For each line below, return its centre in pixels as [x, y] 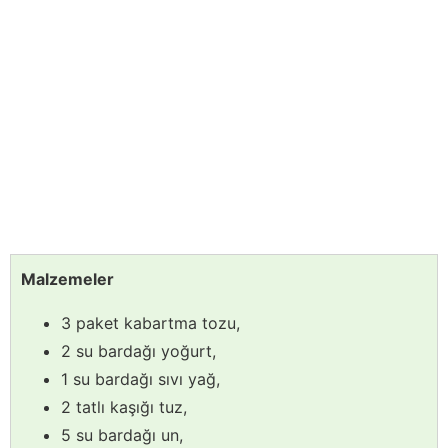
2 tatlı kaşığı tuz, [124, 407]
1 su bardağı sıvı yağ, [140, 379]
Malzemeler [67, 279]
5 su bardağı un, [122, 435]
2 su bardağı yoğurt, [138, 351]
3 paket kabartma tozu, [150, 323]
